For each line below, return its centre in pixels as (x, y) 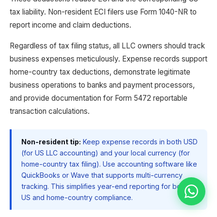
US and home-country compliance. (77, 197)
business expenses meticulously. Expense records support (108, 59)
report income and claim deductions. (70, 25)
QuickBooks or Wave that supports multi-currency (102, 175)
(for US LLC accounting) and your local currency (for (106, 153)
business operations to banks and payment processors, (102, 85)
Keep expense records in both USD (139, 142)
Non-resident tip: (51, 142)
